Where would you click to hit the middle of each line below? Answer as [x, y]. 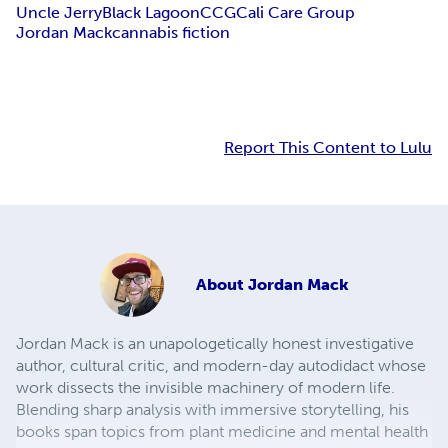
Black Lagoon [151, 13]
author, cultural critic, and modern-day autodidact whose [221, 366]
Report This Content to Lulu [328, 148]
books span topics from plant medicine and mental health [222, 432]
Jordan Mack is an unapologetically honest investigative [215, 344]
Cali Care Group [295, 13]
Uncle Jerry [59, 13]
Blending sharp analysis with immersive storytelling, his [212, 410]
